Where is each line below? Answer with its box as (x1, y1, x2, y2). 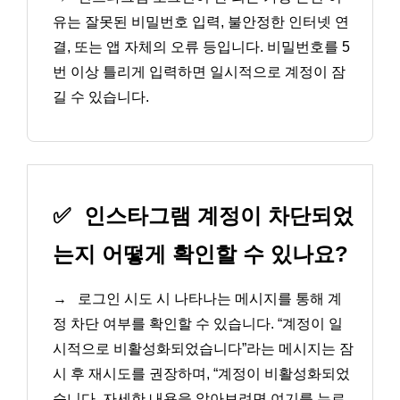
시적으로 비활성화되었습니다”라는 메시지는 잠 (53, 341, 354, 357)
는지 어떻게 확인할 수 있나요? (53, 242, 348, 267)
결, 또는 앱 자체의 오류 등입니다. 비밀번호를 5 (53, 38, 350, 54)
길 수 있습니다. (53, 88, 149, 104)
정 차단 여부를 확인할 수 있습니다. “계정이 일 (53, 316, 343, 332)
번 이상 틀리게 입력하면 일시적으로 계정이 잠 (53, 63, 346, 79)
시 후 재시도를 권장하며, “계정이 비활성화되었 (53, 366, 350, 382)
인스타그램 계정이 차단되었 (78, 204, 354, 229)
